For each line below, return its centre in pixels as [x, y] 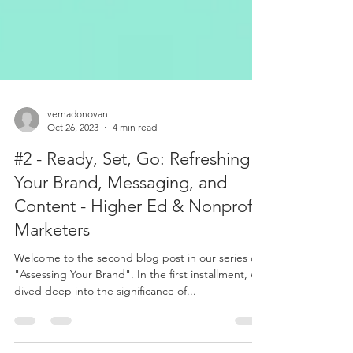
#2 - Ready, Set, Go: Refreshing [132, 216]
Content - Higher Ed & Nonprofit [138, 263]
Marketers [52, 286]
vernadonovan [78, 171]
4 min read [135, 184]
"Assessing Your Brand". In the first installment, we [139, 331]
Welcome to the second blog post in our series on [139, 314]
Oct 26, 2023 [73, 184]
